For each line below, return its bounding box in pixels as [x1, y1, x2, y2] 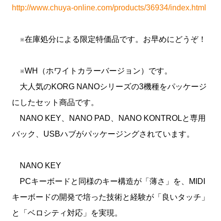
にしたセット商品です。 [12, 98, 99, 107]
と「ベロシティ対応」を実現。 [12, 209, 122, 217]
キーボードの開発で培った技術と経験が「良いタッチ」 [12, 193, 209, 201]
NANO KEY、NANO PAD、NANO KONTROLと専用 [12, 114, 206, 122]
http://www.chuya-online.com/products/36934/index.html [12, 3, 206, 12]
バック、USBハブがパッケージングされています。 [12, 130, 194, 138]
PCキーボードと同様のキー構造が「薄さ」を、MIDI [12, 177, 205, 185]
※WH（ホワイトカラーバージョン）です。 [12, 67, 172, 75]
